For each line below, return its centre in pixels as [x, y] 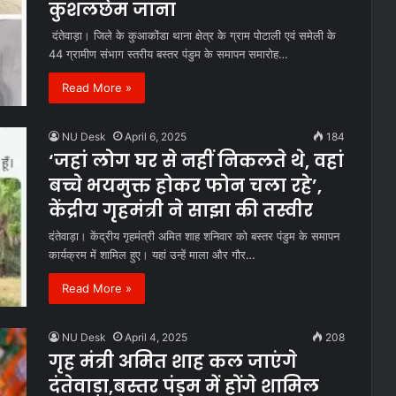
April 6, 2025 [156, 137]
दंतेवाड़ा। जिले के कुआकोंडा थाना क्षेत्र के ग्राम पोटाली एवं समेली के [192, 35]
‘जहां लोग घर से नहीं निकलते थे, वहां [196, 161]
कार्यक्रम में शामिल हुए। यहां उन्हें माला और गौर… [152, 255]
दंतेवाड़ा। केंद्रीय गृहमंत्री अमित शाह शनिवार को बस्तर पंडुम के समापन [194, 236]
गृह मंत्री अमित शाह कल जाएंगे [173, 362]
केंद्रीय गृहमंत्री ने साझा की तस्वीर [181, 211]
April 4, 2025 [156, 338]
